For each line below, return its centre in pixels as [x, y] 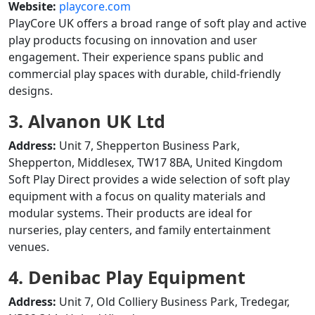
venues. [29, 247]
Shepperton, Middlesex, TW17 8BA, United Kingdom [146, 162]
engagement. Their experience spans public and [136, 57]
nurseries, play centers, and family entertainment [140, 230]
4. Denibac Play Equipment [127, 277]
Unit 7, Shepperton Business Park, [148, 146]
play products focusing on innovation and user [133, 40]
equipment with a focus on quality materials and [137, 196]
